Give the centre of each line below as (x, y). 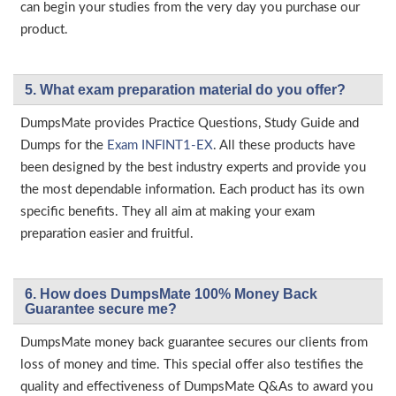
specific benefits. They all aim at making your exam (168, 212)
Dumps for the (64, 145)
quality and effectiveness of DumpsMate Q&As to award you (197, 387)
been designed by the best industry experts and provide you (193, 168)
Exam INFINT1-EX (160, 145)
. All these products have (284, 145)
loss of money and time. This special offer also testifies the (192, 365)
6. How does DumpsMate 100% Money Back (171, 294)
